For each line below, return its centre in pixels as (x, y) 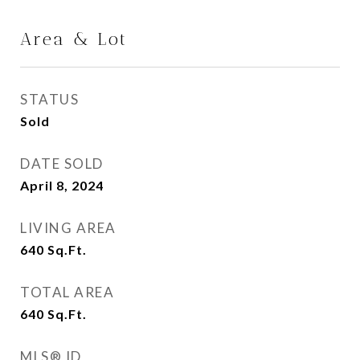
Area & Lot (74, 39)
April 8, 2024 (62, 185)
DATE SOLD (62, 164)
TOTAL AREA (67, 292)
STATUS (49, 99)
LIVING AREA (68, 228)
